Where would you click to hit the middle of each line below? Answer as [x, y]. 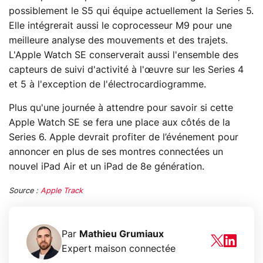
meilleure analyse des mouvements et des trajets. [118, 41]
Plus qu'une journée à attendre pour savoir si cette [121, 108]
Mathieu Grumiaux [122, 235]
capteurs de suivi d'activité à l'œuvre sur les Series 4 [126, 70]
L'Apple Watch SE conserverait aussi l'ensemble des [124, 55]
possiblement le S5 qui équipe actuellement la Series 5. [131, 11]
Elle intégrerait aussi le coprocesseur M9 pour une [120, 26]
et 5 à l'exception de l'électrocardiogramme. [107, 85]
